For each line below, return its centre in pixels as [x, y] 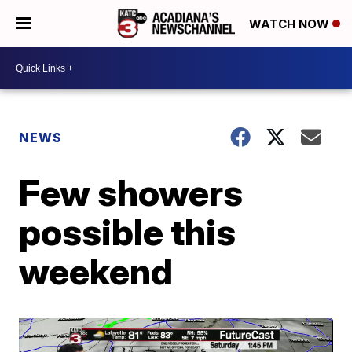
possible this [128, 232]
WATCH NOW [291, 24]
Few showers [131, 192]
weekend [96, 271]
